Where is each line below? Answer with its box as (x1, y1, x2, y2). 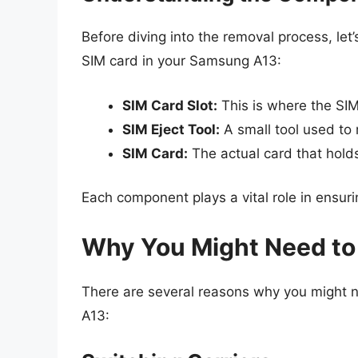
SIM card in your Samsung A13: (82, 53, 281, 70)
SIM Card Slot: (122, 97, 217, 113)
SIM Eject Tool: (122, 121, 220, 137)
